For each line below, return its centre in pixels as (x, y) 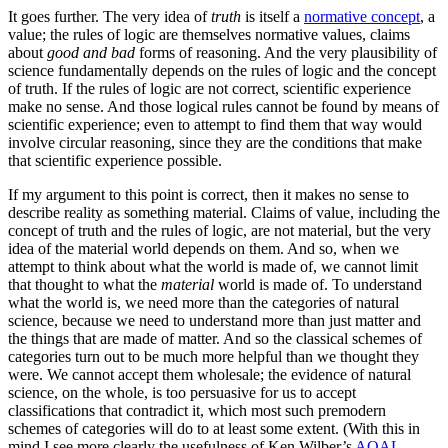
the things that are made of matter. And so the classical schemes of (215, 338)
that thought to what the (84, 284)
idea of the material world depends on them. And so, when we (203, 248)
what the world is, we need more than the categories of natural (203, 302)
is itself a (272, 16)
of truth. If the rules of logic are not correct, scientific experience (209, 88)
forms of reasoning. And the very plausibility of (286, 52)
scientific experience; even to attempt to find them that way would (215, 124)
